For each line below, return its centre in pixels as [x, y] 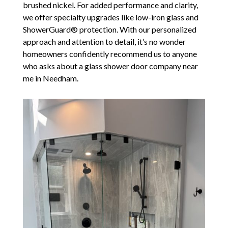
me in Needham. [50, 78]
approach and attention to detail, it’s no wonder [104, 41]
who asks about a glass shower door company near [110, 66]
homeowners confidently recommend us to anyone [110, 53]
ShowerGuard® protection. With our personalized [109, 29]
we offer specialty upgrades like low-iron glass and [110, 17]
